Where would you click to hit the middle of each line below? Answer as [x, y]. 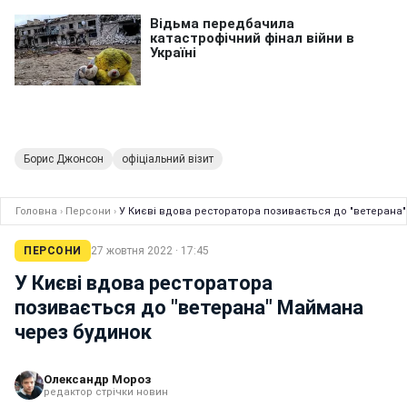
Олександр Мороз [97, 379]
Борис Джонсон [64, 159]
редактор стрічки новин [106, 392]
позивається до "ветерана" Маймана [189, 307]
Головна [36, 211]
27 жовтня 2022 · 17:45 [149, 250]
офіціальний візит [168, 159]
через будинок [83, 332]
